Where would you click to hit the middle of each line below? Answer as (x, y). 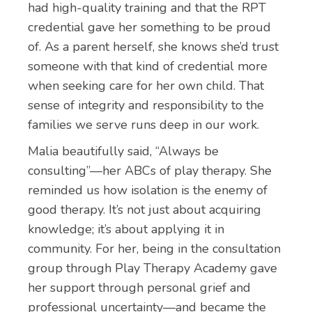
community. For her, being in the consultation (154, 249)
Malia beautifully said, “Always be (123, 151)
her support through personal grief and (139, 288)
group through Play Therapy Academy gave (153, 268)
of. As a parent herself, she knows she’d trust (153, 47)
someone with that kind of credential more (148, 66)
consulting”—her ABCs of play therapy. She (150, 171)
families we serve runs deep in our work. (143, 125)
